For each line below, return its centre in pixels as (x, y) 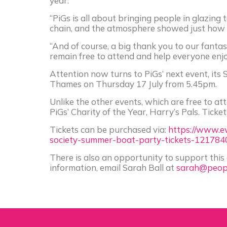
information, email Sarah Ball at (113, 167)
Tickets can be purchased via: (109, 129)
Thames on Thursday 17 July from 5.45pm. (133, 84)
